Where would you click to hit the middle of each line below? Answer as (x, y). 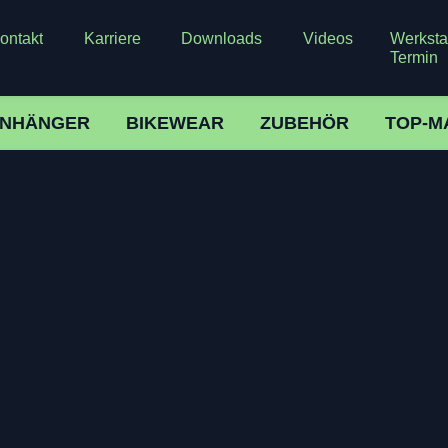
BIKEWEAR (175, 122)
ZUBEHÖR (304, 122)
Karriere (112, 38)
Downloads (222, 38)
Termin (414, 57)
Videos (327, 38)
